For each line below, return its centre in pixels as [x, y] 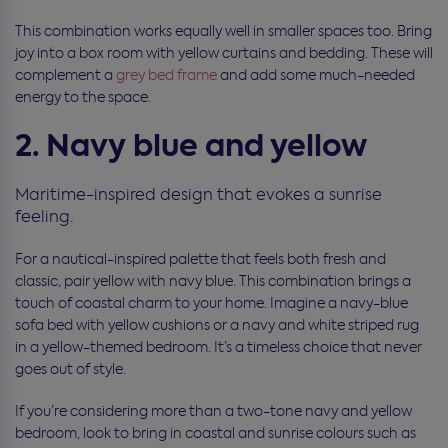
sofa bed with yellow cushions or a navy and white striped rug [217, 325]
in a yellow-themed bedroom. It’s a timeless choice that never [218, 347]
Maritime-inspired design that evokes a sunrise [198, 195]
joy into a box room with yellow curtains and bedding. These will [224, 53]
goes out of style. [70, 369]
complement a [65, 75]
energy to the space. [83, 97]
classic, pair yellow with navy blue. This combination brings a [213, 281]
